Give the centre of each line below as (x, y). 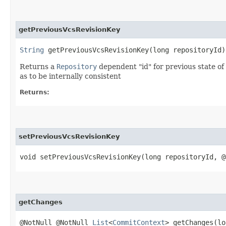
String (32, 50)
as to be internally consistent (70, 76)
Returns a (38, 66)
